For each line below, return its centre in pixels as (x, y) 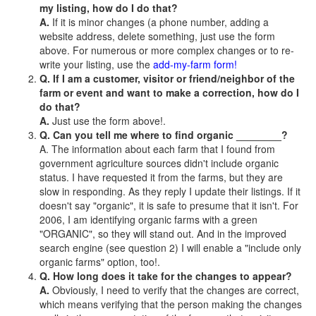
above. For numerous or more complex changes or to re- (167, 50)
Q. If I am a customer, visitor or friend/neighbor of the (167, 78)
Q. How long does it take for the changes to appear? (166, 276)
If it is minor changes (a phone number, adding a (160, 22)
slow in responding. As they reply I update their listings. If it (170, 191)
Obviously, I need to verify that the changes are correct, (176, 290)
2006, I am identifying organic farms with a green (148, 219)
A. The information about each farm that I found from (157, 149)
